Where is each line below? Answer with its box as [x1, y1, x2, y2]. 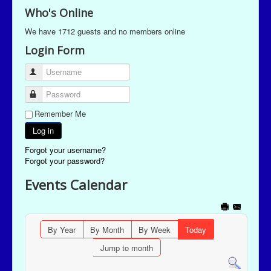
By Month [90, 224, 124, 236]
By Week [138, 224, 171, 236]
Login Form [25, 43, 85, 58]
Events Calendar [25, 175, 127, 194]
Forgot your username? [25, 144, 106, 156]
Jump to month [100, 242, 153, 254]
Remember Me [34, 108, 86, 120]
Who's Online [25, 5, 93, 21]
